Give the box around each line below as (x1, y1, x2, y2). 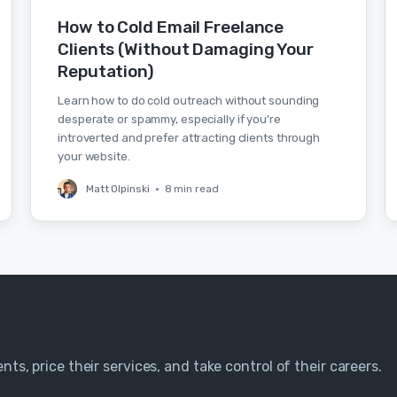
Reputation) (58, 61, 154, 82)
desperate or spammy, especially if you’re (58, 113, 281, 126)
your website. (58, 150, 130, 163)
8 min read (164, 183, 219, 195)
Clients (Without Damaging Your (58, 39, 314, 59)
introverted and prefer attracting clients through (58, 131, 321, 144)
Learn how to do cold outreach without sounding (58, 94, 320, 107)
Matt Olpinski (86, 183, 150, 195)
